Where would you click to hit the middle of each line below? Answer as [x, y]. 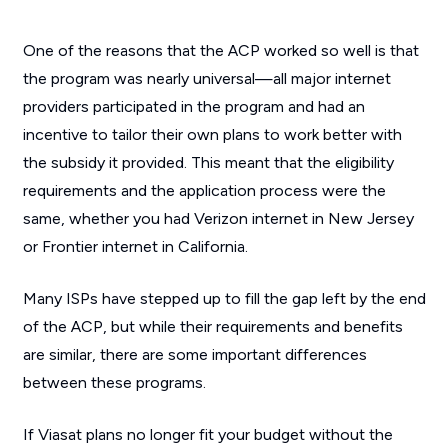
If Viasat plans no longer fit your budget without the [207, 434]
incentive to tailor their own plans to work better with [212, 134]
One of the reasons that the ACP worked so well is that [220, 50]
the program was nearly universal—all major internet [206, 78]
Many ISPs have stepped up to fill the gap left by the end [224, 298]
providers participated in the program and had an [193, 106]
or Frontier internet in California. [135, 246]
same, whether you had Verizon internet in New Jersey [218, 218]
